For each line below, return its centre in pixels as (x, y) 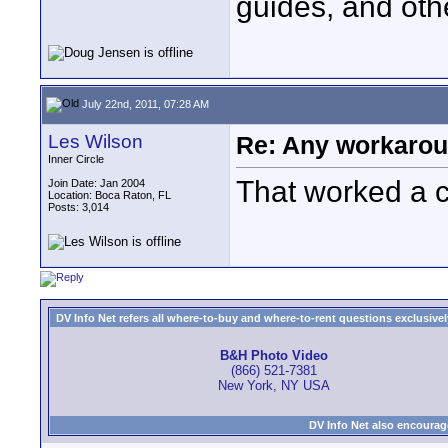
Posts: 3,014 (78, 207)
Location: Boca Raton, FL (109, 195)
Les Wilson (95, 141)
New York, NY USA (273, 386)
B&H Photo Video (273, 356)
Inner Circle (76, 159)
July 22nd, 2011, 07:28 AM (144, 103)
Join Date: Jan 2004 (96, 183)
